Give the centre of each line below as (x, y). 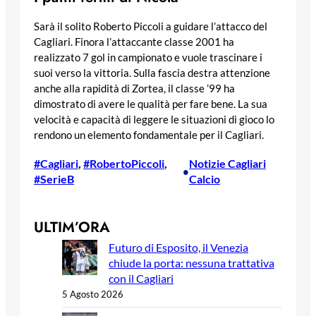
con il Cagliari (141, 278)
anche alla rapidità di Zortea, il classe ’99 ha (134, 88)
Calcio (204, 178)
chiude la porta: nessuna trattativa (192, 262)
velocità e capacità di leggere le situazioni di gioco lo (154, 119)
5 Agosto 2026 (93, 294)
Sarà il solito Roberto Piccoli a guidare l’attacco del (151, 26)
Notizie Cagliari (227, 163)
